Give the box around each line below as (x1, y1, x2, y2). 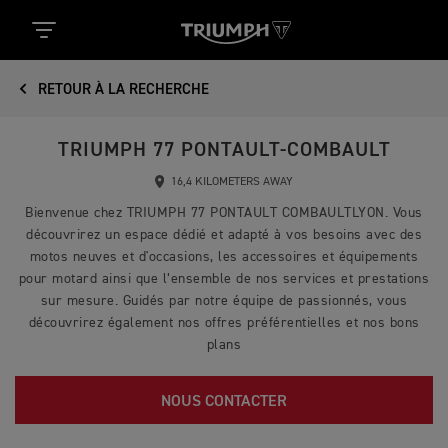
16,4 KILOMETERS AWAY (167, 176, 293, 188)
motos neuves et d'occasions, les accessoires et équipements (29, 250, 419, 264)
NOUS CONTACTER (161, 394, 287, 410)
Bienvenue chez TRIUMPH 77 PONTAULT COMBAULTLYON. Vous (25, 206, 423, 220)
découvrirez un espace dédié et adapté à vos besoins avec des (26, 228, 422, 242)
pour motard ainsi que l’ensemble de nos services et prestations (18, 272, 430, 286)
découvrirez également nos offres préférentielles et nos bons (28, 316, 420, 330)
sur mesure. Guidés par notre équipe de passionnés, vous (40, 294, 408, 308)
